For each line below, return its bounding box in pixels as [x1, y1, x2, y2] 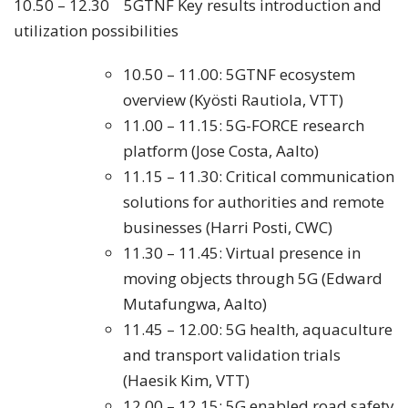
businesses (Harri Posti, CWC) [122, 217, 332, 239]
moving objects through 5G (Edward [122, 268, 382, 290]
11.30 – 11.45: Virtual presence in [122, 242, 361, 264]
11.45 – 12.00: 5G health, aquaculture [122, 319, 393, 341]
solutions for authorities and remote [122, 191, 384, 213]
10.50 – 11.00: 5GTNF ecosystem [122, 64, 355, 86]
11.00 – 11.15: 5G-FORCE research [122, 115, 364, 137]
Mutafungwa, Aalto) [122, 293, 267, 315]
